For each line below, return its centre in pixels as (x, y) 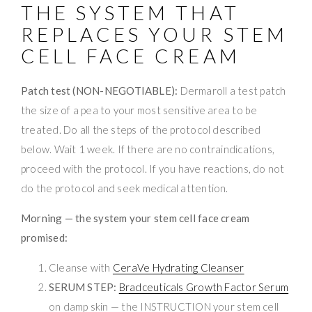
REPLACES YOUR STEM (154, 34)
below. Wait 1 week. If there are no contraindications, (148, 149)
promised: (45, 237)
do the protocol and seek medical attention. (125, 188)
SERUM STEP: (83, 287)
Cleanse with (81, 267)
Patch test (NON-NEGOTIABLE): (100, 90)
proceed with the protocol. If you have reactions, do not (153, 168)
